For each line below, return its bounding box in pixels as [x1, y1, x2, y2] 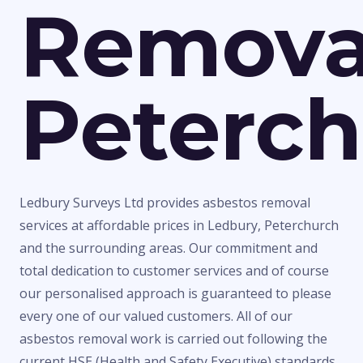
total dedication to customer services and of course [19, 262, 329, 280]
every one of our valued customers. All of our [19, 307, 293, 326]
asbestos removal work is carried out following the [19, 330, 327, 348]
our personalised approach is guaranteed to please [19, 284, 331, 303]
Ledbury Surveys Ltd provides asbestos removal [19, 194, 310, 212]
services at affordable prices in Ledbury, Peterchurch [19, 216, 339, 235]
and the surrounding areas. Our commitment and [19, 239, 318, 258]
